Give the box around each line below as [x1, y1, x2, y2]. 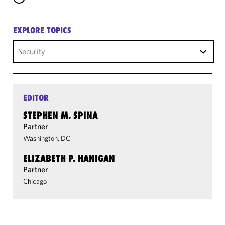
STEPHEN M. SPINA [23, 109, 98, 121]
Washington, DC [23, 134, 70, 143]
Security [18, 46, 45, 56]
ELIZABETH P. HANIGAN [23, 153, 115, 164]
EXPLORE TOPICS [13, 25, 71, 35]
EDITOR [23, 93, 49, 103]
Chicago [23, 177, 47, 186]
